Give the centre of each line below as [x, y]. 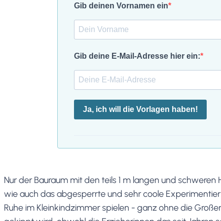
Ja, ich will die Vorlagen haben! [140, 110]
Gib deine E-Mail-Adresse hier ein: [137, 56]
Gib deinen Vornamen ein [121, 5]
